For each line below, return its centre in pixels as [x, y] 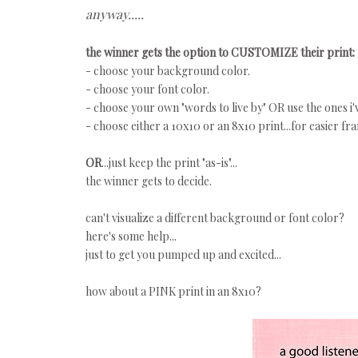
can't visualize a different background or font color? [215, 218]
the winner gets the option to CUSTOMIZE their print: [220, 52]
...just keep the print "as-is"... [169, 163]
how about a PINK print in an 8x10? [173, 291]
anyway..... [115, 14]
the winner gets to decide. [149, 181]
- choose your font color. [147, 89]
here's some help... [131, 236]
